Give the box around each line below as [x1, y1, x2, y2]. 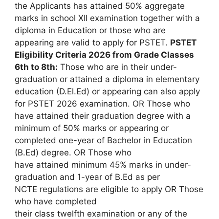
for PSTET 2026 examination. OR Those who [15, 99, 190, 109]
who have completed [15, 197, 97, 207]
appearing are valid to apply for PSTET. [15, 38, 170, 48]
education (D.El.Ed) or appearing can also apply [15, 87, 200, 97]
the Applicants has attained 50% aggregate [15, 1, 185, 11]
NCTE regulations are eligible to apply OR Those [15, 184, 203, 195]
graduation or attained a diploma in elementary [15, 74, 199, 85]
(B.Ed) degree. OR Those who [15, 148, 131, 158]
